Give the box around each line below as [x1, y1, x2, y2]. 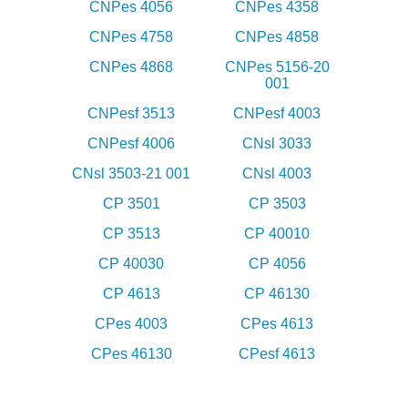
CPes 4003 [95, 316, 168, 332]
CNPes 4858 [235, 29, 319, 46]
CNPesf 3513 [87, 106, 175, 122]
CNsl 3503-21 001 [72, 166, 190, 182]
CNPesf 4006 [87, 136, 175, 152]
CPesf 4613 [239, 346, 315, 362]
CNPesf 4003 [233, 106, 321, 122]
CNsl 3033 [242, 136, 311, 152]
